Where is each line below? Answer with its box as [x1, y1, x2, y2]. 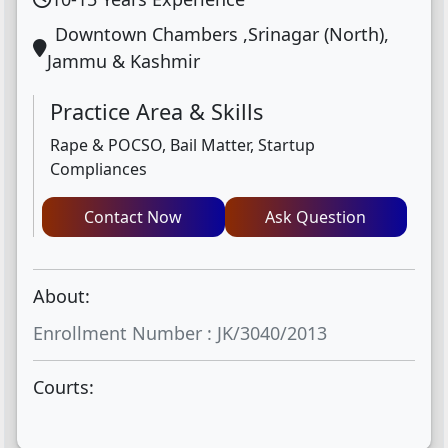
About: [33, 284, 90, 308]
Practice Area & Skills [50, 97, 263, 126]
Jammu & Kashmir [47, 49, 200, 73]
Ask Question [265, 206, 367, 228]
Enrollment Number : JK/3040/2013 [33, 321, 327, 345]
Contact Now [147, 206, 183, 228]
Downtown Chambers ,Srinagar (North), [55, 22, 389, 46]
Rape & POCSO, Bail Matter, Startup [50, 134, 315, 156]
